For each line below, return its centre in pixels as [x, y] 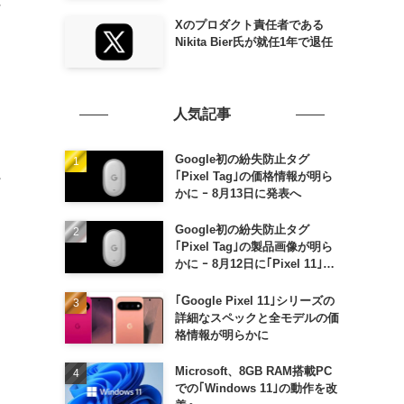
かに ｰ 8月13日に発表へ [238, 194]
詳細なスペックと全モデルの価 [257, 317]
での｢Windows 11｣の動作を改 [256, 388]
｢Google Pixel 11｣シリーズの [254, 300]
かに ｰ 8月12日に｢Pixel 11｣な [254, 264]
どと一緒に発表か [221, 281]
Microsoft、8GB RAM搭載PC [253, 371]
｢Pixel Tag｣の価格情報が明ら [253, 177]
